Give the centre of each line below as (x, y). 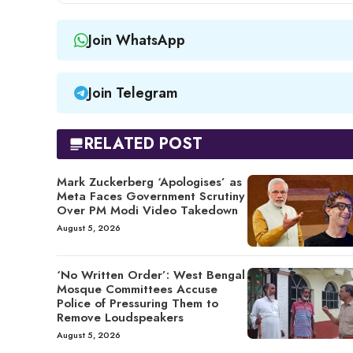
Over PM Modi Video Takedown (147, 211)
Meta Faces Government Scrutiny (150, 197)
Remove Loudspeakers (120, 317)
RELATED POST (143, 144)
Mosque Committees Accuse (137, 289)
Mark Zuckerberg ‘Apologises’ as (149, 182)
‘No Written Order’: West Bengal (151, 275)
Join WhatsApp (136, 40)
